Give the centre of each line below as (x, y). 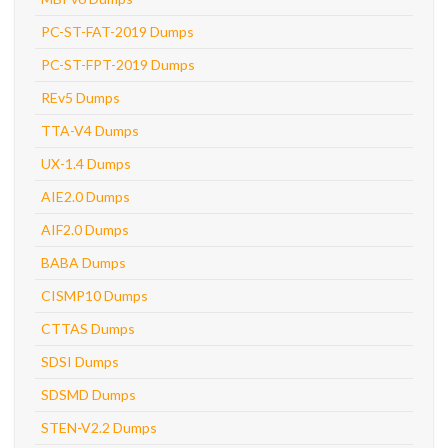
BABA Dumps (83, 262)
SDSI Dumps (80, 361)
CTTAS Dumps (88, 328)
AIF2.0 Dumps (85, 229)
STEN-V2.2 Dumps (99, 427)
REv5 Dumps (80, 97)
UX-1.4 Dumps (86, 163)
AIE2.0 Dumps (85, 196)
